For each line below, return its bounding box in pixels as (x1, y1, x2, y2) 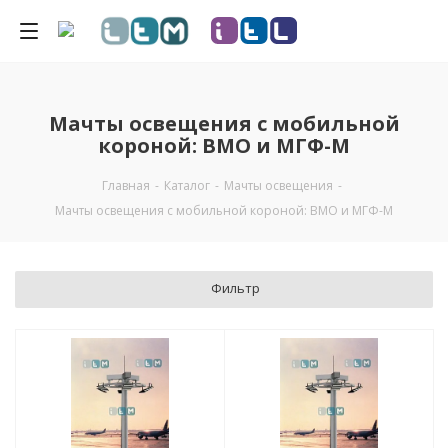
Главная (101, 177, 150, 194)
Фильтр (211, 279, 260, 297)
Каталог (163, 177, 210, 194)
